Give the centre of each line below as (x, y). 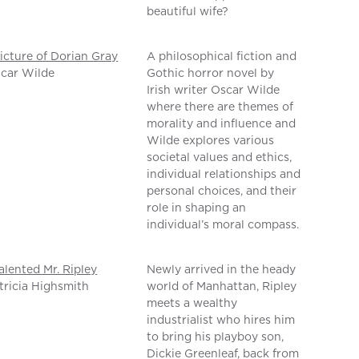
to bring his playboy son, (216, 337)
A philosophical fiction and (222, 56)
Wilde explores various (211, 141)
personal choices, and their (222, 191)
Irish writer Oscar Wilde (214, 90)
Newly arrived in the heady (222, 270)
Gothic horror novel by (211, 73)
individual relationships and (224, 174)
